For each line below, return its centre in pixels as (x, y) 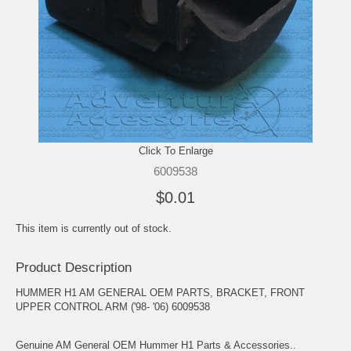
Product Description (74, 267)
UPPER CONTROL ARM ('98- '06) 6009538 (113, 306)
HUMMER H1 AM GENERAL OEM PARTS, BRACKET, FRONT (160, 292)
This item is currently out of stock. (94, 228)
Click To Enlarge (175, 150)
